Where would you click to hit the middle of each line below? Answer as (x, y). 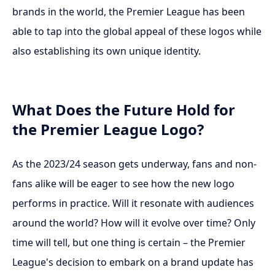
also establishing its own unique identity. (107, 51)
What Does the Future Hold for (124, 110)
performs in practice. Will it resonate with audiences (133, 203)
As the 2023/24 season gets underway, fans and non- (134, 164)
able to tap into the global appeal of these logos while (137, 31)
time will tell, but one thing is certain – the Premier (129, 242)
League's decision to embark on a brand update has (133, 262)
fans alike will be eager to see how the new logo (123, 184)
